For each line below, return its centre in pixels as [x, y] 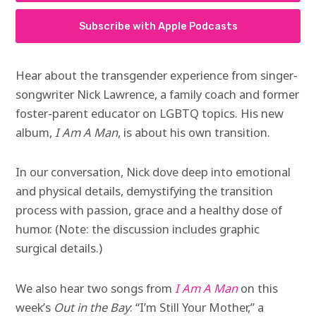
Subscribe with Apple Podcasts [158, 26]
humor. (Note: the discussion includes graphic [138, 229]
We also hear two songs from [96, 288]
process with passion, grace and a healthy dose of [149, 210]
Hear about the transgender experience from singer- [157, 75]
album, [36, 133]
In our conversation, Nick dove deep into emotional [153, 172]
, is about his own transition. [194, 133]
